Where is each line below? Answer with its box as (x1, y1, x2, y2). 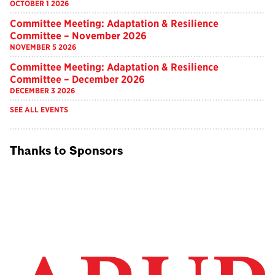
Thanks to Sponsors (10, 144, 123, 158)
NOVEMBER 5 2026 (10, 42, 76, 52)
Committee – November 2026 (10, 30, 147, 42)
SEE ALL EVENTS (10, 105, 68, 114)
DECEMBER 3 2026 (10, 86, 75, 95)
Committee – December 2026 (10, 74, 145, 85)
